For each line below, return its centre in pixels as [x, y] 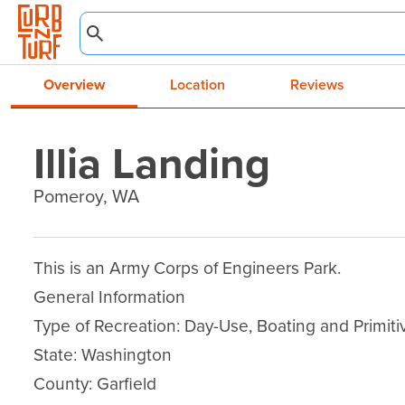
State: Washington [103, 355]
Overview [74, 85]
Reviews [317, 85]
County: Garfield [95, 384]
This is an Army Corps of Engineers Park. [188, 268]
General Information [110, 297]
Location [198, 85]
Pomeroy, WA [87, 196]
